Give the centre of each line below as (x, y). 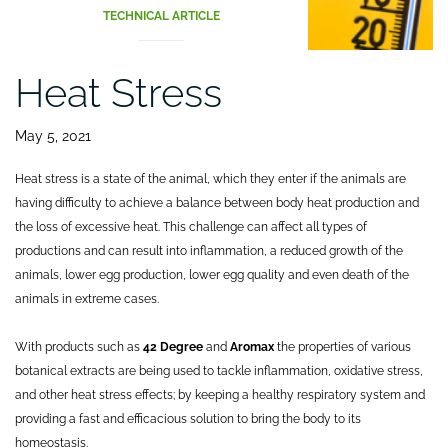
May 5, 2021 (53, 136)
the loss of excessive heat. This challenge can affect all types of (191, 227)
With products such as (79, 347)
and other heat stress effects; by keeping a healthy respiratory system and (220, 395)
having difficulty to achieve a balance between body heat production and (217, 203)
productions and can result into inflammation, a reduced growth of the (209, 251)
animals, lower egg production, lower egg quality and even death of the (212, 275)
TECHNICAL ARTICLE (161, 16)
